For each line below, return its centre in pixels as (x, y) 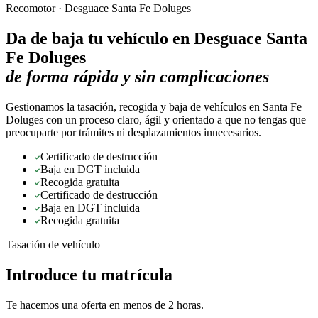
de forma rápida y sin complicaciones (137, 76)
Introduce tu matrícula (89, 274)
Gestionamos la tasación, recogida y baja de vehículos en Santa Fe (154, 106)
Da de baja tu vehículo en (100, 38)
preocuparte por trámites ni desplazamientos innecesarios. (133, 132)
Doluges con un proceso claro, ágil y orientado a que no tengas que (156, 119)
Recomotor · (35, 8)
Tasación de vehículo (53, 244)
